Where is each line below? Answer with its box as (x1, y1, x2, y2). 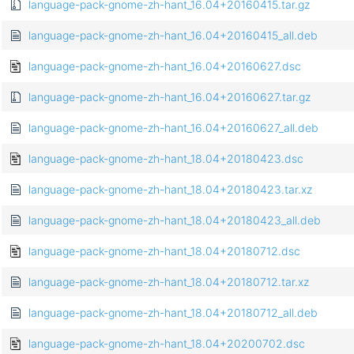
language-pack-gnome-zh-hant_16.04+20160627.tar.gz (28, 90, 311, 104)
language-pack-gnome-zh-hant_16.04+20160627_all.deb (28, 121, 318, 135)
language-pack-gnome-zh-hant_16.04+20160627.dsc (28, 59, 301, 73)
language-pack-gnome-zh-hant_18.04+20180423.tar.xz (28, 183, 312, 197)
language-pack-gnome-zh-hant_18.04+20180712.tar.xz (28, 275, 309, 289)
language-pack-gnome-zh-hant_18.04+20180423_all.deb (28, 213, 321, 228)
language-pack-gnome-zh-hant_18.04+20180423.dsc (28, 152, 303, 166)
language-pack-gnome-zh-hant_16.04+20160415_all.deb (28, 28, 318, 43)
